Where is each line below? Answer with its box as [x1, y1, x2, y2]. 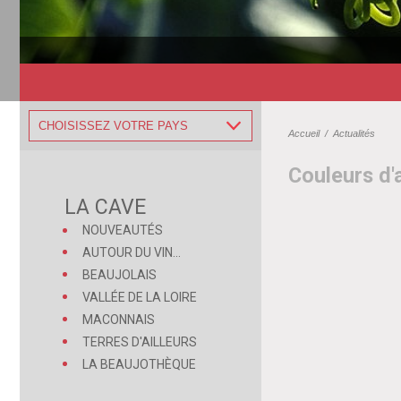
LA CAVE [64, 195, 146, 220]
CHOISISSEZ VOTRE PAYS [38, 119, 188, 133]
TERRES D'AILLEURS [82, 335, 197, 350]
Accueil [288, 128, 320, 140]
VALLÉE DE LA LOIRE [82, 290, 197, 305]
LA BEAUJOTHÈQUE [82, 357, 196, 372]
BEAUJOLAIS [82, 268, 157, 283]
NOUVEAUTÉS [82, 223, 163, 238]
